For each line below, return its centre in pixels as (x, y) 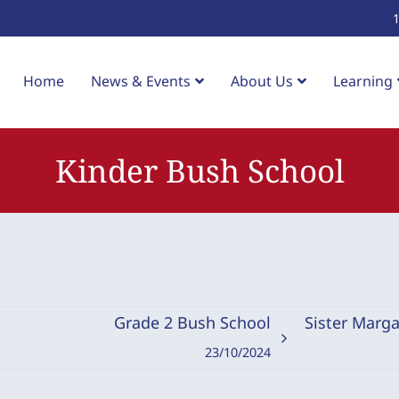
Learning (363, 81)
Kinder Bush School (199, 171)
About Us (262, 81)
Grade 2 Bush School (192, 322)
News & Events (141, 81)
